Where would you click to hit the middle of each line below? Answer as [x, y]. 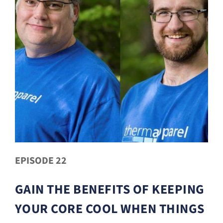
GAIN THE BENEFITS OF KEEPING [110, 190]
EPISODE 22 [41, 161]
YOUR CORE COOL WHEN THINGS [110, 209]
